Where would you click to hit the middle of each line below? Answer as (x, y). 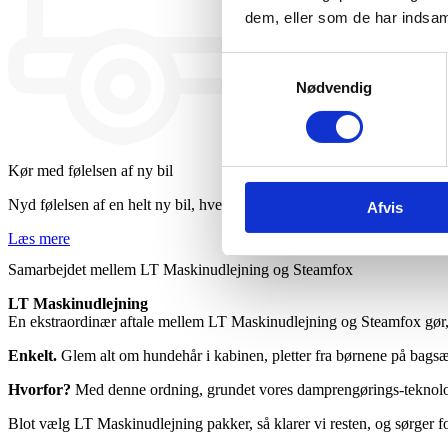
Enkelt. (32, 356)
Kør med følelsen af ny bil (90, 171)
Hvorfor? (39, 390)
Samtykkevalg (269, 64)
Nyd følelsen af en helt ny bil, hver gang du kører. (165, 205)
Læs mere (39, 239)
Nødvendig (334, 87)
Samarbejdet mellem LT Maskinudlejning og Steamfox (180, 270)
